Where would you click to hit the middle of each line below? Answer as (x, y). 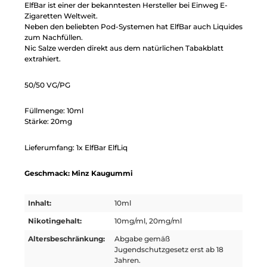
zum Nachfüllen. (54, 38)
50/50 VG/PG (47, 85)
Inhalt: (40, 203)
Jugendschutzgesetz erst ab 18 (169, 250)
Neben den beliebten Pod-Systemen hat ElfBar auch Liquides (133, 27)
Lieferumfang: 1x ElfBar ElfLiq (76, 147)
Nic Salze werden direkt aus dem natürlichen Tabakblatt (124, 48)
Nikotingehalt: (55, 221)
